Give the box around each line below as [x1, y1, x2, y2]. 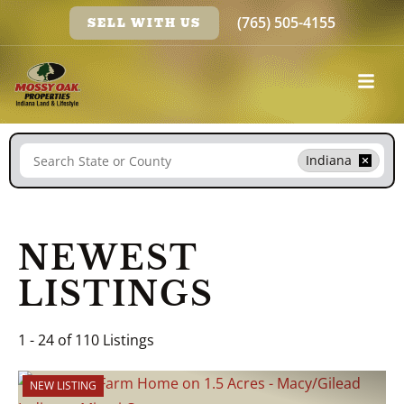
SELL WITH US [87, 14, 201, 32]
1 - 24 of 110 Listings [18, 330, 154, 350]
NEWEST [18, 238, 197, 279]
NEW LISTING [30, 378, 96, 393]
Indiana [306, 151, 352, 169]
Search [19, 140, 66, 160]
